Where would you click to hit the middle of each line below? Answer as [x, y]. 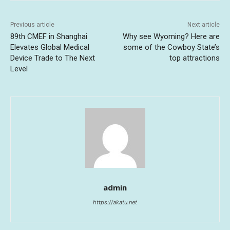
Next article [203, 25]
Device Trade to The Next [53, 58]
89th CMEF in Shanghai [49, 37]
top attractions [194, 58]
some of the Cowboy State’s [171, 47]
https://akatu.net [115, 203]
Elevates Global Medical [50, 47]
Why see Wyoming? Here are [171, 37]
